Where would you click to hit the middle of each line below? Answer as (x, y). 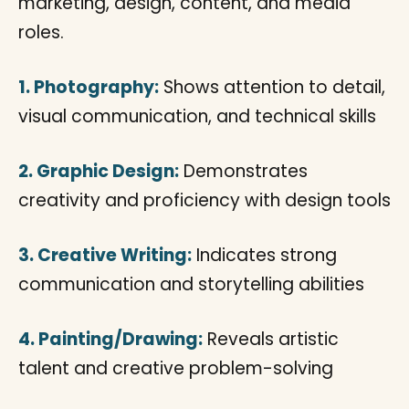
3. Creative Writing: (105, 255)
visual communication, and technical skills (197, 116)
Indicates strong (264, 255)
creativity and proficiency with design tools (204, 200)
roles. (41, 32)
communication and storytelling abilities (191, 284)
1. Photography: (89, 87)
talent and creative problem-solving (176, 368)
